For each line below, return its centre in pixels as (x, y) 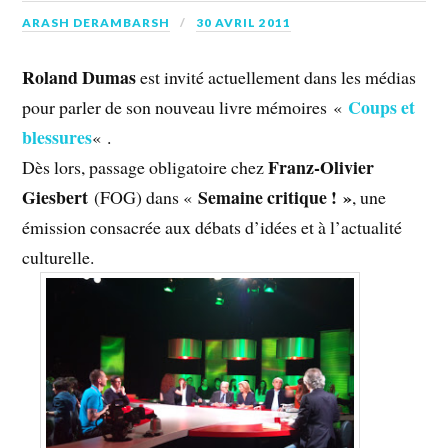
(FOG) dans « (143, 197)
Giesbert (55, 197)
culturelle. (58, 257)
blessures (57, 137)
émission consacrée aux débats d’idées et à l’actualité (212, 227)
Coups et (382, 107)
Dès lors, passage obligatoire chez (145, 167)
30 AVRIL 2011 (244, 22)
